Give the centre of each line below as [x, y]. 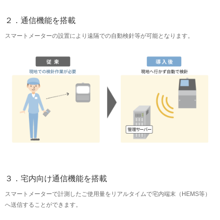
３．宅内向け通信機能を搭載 [56, 178]
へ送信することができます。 [43, 205]
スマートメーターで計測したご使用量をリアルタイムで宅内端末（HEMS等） [108, 194]
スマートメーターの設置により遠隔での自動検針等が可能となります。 [99, 36]
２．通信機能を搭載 [40, 21]
